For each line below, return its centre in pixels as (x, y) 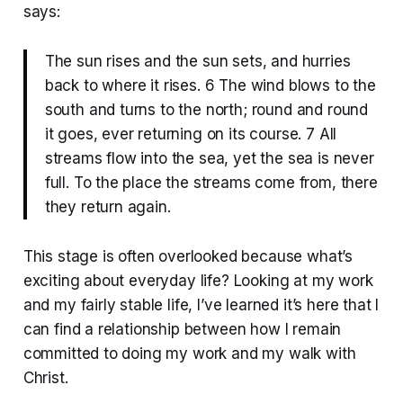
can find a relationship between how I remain (182, 329)
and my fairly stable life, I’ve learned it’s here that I (201, 304)
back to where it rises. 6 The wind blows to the (210, 85)
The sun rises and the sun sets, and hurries (197, 61)
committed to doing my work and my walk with (189, 353)
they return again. (107, 206)
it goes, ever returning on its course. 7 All (191, 134)
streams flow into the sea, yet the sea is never (209, 158)
